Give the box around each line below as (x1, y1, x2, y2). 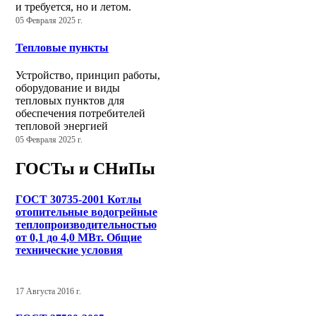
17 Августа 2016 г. (16, 287, 81, 296)
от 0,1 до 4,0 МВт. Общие (16, 231, 142, 244)
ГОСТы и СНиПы (16, 159, 155, 178)
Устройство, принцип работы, (16, 69, 160, 81)
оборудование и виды (16, 82, 120, 94)
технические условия (16, 244, 123, 257)
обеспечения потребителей (16, 107, 145, 119)
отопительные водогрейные (16, 206, 157, 219)
